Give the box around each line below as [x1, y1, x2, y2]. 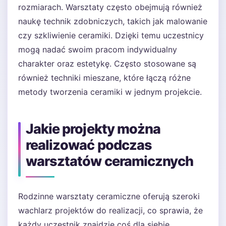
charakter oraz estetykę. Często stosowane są [18, 59, 196, 69]
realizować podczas [26, 137, 152, 153]
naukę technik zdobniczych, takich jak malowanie [18, 16, 207, 26]
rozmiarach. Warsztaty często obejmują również [18, 2, 202, 12]
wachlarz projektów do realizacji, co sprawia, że [18, 205, 203, 215]
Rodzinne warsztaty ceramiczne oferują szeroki [18, 191, 200, 201]
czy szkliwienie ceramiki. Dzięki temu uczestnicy [18, 30, 204, 40]
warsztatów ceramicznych [26, 153, 194, 169]
